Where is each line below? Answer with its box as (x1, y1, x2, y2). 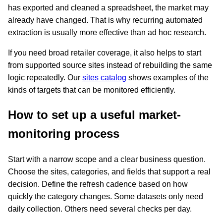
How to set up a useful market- (8, 108, 181, 122)
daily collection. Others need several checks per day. (8, 205, 192, 214)
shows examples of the (126, 73, 209, 82)
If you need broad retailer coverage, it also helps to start (8, 48, 201, 57)
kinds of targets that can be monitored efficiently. (8, 85, 175, 94)
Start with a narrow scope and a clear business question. (8, 155, 206, 164)
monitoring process (8, 127, 119, 141)
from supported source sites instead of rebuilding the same (8, 60, 212, 69)
